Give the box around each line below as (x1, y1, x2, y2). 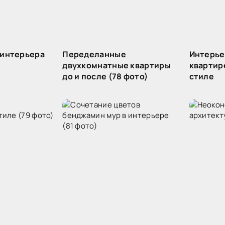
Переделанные (62, 49, 126, 60)
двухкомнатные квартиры (62, 60, 171, 71)
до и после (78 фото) (62, 71, 148, 82)
